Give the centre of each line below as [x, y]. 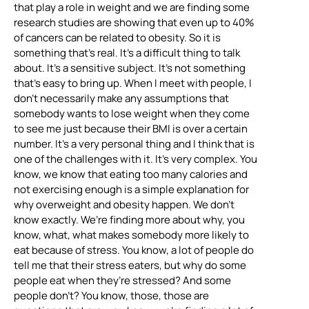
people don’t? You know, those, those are [111, 295]
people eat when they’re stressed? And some [122, 280]
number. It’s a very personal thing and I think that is [134, 143]
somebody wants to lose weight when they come [132, 113]
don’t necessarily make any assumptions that [121, 98]
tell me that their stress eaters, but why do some [130, 265]
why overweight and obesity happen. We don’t [124, 204]
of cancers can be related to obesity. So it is [117, 37]
